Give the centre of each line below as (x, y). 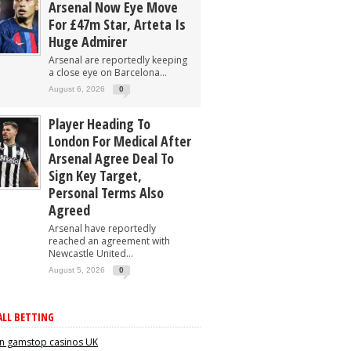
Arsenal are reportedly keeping (118, 60)
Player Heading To (100, 124)
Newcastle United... (91, 253)
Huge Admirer (88, 42)
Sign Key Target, (95, 175)
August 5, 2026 (77, 270)
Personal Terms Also (106, 193)
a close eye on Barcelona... (108, 72)
